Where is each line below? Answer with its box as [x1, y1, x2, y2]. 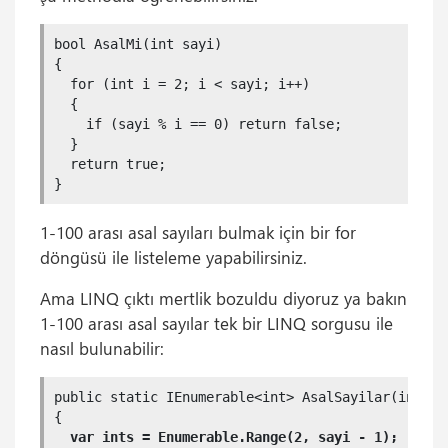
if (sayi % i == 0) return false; [54, 116, 342, 132]
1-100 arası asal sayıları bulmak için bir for [40, 221, 356, 243]
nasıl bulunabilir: [40, 337, 164, 359]
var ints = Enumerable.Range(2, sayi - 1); [70, 429, 398, 445]
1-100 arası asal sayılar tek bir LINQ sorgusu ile [40, 312, 393, 334]
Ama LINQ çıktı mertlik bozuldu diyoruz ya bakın [40, 287, 407, 309]
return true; [54, 156, 166, 172]
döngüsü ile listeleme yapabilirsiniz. [40, 246, 307, 268]
